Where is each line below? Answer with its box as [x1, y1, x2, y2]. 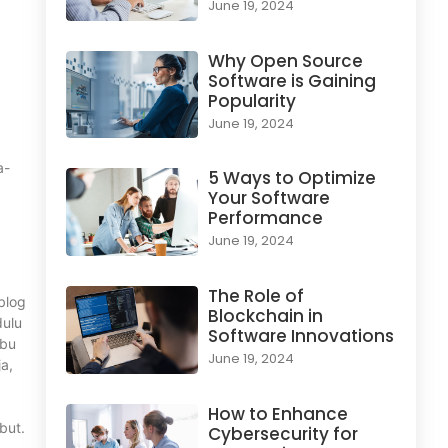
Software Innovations [207, 323, 394, 348]
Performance [207, 206, 323, 231]
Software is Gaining [207, 68, 376, 93]
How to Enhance [207, 401, 348, 426]
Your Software [207, 186, 330, 211]
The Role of [207, 283, 304, 308]
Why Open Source [207, 48, 363, 73]
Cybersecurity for [207, 421, 358, 446]
